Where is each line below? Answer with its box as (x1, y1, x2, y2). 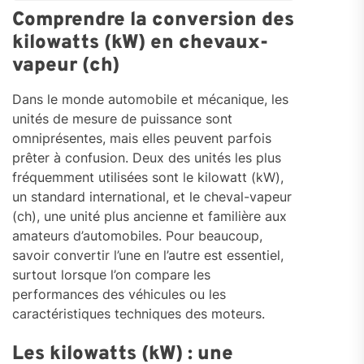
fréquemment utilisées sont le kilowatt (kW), (12, 169, 284, 186)
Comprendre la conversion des (12, 8, 294, 33)
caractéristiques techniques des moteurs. (12, 305, 265, 323)
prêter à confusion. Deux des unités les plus (12, 149, 281, 167)
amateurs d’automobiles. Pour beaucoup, (12, 227, 262, 245)
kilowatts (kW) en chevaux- (12, 31, 268, 56)
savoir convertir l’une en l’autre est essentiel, (12, 247, 284, 264)
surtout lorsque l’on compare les (12, 266, 210, 284)
